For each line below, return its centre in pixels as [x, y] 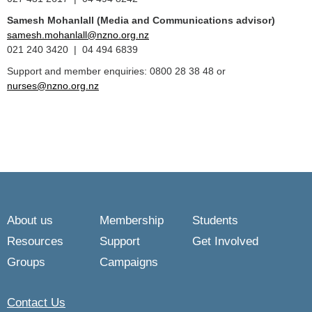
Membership [132, 220]
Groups [26, 262]
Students [215, 220]
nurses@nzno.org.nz [53, 86]
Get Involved [225, 241]
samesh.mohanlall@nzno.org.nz [78, 35]
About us [30, 220]
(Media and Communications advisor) [186, 20]
